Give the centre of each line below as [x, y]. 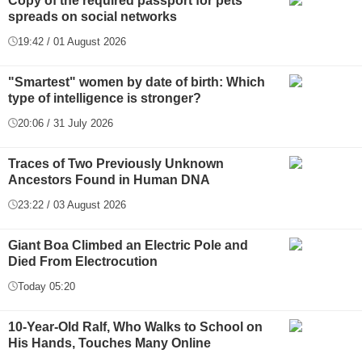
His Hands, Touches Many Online [109, 343]
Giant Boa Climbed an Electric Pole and [128, 245]
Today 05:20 [46, 286]
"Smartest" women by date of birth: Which [137, 82]
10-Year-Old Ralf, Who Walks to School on [135, 326]
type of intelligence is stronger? [105, 98]
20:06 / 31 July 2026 [65, 123]
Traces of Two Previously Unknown [116, 163]
